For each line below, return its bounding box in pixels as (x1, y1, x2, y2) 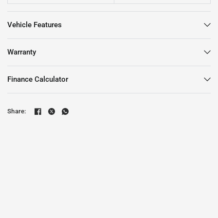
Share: (7, 108, 26, 115)
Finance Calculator (7, 74, 68, 84)
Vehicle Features (7, 20, 62, 29)
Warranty (7, 47, 36, 56)
